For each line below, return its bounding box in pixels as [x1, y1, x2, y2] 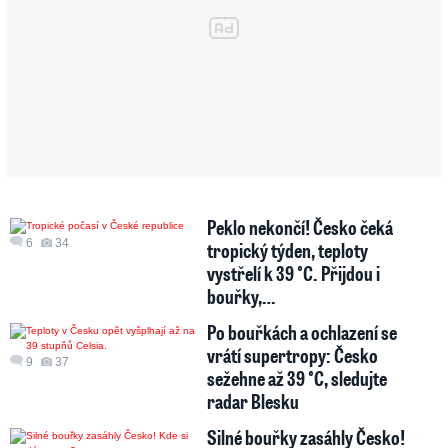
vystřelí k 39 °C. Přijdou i [207, 259, 381, 286]
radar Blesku [207, 387, 300, 414]
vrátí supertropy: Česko [207, 341, 379, 368]
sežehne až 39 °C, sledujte [207, 364, 388, 391]
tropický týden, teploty [207, 236, 369, 263]
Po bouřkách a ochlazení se [207, 318, 398, 345]
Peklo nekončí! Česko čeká [207, 213, 394, 240]
